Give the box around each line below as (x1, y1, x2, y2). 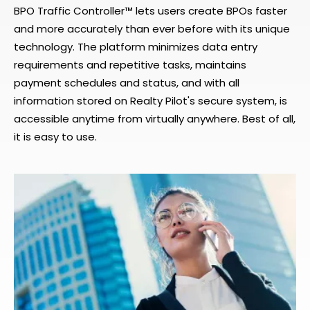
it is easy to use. (14, 129, 97, 144)
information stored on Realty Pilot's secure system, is (14, 93, 287, 108)
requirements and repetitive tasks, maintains (14, 57, 246, 72)
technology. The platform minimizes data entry (14, 39, 257, 54)
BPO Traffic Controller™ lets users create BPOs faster (14, 3, 287, 18)
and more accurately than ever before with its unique (14, 21, 290, 36)
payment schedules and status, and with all (14, 75, 239, 90)
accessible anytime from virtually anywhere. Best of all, (14, 111, 295, 126)
